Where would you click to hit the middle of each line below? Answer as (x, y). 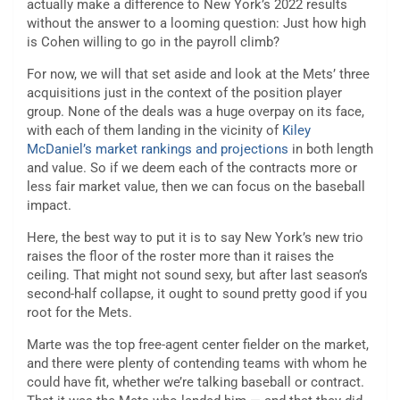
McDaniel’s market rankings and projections (158, 150)
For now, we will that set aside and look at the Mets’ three (198, 75)
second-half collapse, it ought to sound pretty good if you (197, 294)
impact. (49, 206)
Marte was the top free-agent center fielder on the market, (198, 345)
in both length (331, 150)
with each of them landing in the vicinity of (154, 131)
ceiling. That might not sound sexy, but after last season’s (197, 275)
